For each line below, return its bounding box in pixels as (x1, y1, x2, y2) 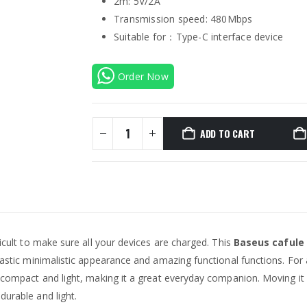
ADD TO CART (199, 125, 255, 140)
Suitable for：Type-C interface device (114, 29, 284, 43)
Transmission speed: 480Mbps (114, 12, 253, 25)
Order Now (118, 69, 169, 83)
